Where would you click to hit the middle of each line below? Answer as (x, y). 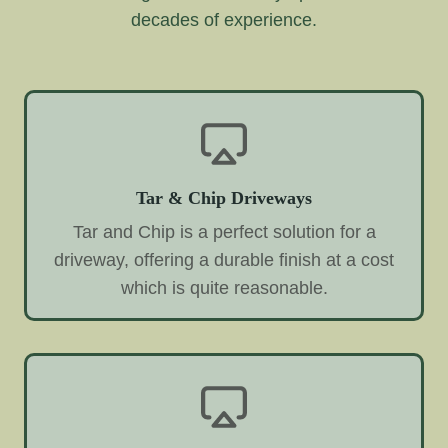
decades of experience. (224, 20)
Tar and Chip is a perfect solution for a (224, 232)
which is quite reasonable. (224, 288)
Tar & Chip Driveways (224, 198)
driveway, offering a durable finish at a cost (224, 260)
